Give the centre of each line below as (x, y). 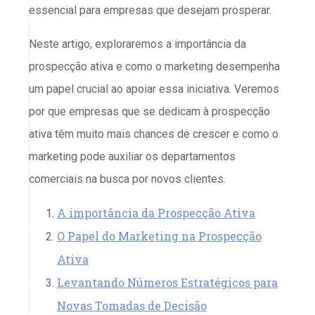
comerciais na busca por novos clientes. (129, 179)
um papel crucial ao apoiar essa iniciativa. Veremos (154, 89)
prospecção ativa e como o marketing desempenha (154, 66)
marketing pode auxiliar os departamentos (132, 156)
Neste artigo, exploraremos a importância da (137, 44)
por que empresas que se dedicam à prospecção (149, 111)
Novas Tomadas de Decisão (132, 305)
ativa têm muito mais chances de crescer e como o (154, 134)
